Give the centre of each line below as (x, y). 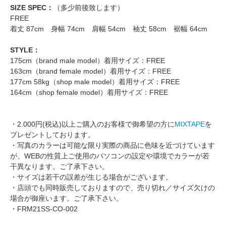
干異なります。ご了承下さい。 (60, 167)
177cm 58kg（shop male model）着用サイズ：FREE (95, 82)
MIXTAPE (190, 124)
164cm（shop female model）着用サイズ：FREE (89, 93)
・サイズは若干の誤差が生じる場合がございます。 (91, 177)
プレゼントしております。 (52, 135)
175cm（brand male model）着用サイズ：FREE (88, 61)
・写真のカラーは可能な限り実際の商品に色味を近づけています (112, 146)
